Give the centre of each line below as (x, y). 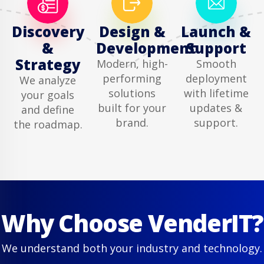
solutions (132, 93)
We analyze (48, 80)
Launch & (216, 31)
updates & (216, 108)
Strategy (48, 64)
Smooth (216, 63)
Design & (132, 31)
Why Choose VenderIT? (132, 223)
